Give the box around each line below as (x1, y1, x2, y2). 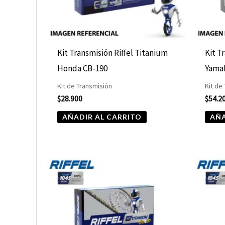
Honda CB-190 (57, 63, 108, 74)
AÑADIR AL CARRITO (62, 112, 142, 121)
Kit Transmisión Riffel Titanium (57, 47, 168, 59)
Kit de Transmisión (57, 81, 113, 91)
